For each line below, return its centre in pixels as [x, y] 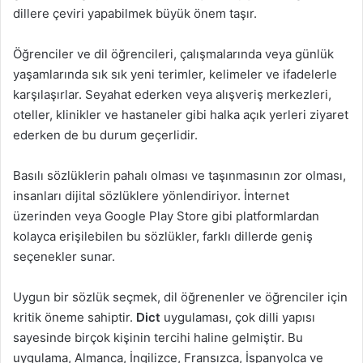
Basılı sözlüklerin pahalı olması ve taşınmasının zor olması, [179, 176]
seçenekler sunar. [64, 257]
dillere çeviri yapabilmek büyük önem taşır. [135, 14]
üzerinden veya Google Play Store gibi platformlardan [166, 216]
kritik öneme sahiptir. [75, 318]
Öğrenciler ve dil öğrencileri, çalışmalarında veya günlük [173, 54]
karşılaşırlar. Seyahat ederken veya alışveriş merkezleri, [172, 95]
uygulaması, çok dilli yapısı [238, 318]
